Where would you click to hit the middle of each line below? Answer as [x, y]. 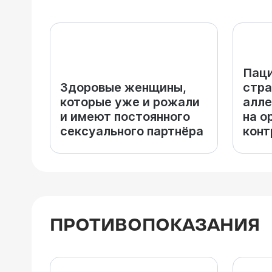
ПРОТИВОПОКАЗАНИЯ [155, 226]
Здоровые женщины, [123, 87]
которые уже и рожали [130, 102]
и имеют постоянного [125, 117]
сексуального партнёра [132, 131]
